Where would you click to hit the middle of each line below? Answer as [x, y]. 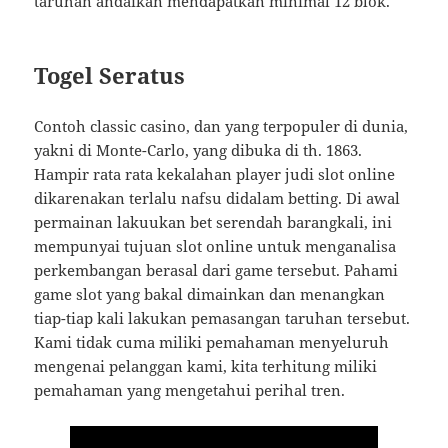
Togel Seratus [110, 75]
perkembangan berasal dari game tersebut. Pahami [216, 270]
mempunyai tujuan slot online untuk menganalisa [215, 246]
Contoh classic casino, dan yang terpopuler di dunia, [221, 126]
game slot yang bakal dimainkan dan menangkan [210, 294]
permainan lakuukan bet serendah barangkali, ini [213, 222]
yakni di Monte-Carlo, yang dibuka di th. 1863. [198, 150]
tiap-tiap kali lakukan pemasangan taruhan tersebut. [222, 318]
